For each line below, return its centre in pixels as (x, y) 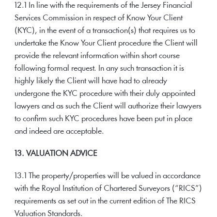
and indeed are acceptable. (59, 132)
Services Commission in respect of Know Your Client (99, 18)
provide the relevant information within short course (97, 56)
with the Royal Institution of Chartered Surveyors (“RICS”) (108, 189)
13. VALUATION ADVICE (56, 154)
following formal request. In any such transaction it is (99, 69)
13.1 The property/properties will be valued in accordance (108, 176)
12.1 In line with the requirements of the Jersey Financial (103, 6)
